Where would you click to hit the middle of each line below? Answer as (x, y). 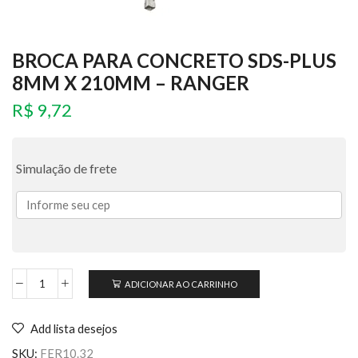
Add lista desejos (74, 329)
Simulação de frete (66, 169)
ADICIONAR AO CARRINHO (181, 284)
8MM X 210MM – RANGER (131, 83)
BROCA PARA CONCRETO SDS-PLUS (174, 60)
